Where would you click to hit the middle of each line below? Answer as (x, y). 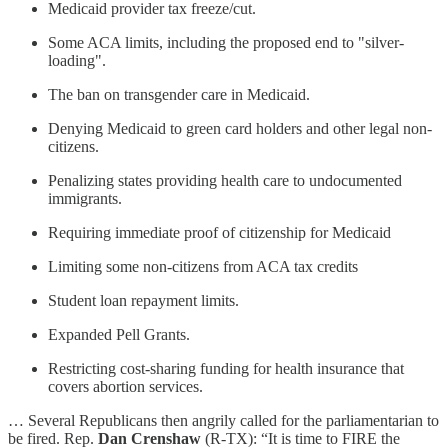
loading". (77, 60)
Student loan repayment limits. (143, 300)
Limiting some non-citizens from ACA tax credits (203, 266)
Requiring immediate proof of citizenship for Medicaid (219, 232)
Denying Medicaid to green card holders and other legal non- (240, 128)
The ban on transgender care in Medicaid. (179, 94)
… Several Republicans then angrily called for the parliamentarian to (223, 420)
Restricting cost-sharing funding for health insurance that (226, 368)
